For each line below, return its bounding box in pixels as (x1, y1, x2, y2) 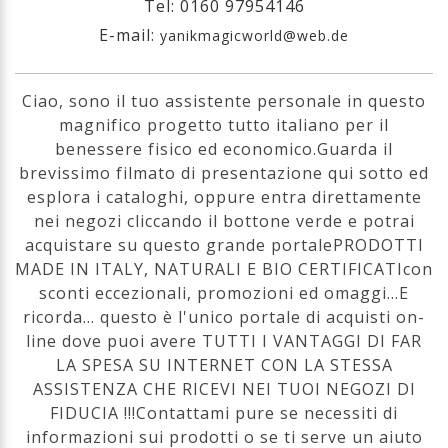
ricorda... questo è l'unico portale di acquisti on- (23, 306, 425, 328)
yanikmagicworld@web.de (160, 26, 349, 45)
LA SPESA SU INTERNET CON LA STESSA (55, 354, 393, 376)
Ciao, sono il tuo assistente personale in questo (22, 90, 426, 112)
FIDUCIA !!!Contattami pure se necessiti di (50, 402, 398, 424)
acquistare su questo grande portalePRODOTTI (24, 234, 424, 256)
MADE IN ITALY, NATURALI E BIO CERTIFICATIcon (15, 258, 433, 280)
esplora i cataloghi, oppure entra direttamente (26, 186, 422, 208)
